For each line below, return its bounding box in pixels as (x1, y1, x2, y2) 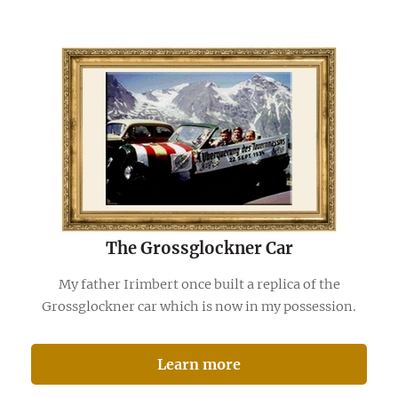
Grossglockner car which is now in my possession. (42, 298, 356, 315)
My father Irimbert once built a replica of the (58, 276, 340, 293)
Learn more (157, 354, 241, 373)
